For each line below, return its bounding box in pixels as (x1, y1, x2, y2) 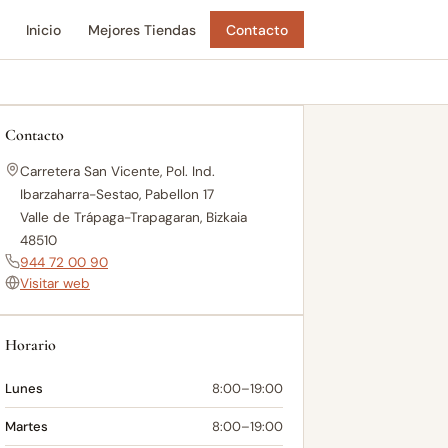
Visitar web (20, 275, 90, 292)
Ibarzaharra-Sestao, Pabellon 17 (20, 186, 214, 203)
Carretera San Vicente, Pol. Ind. (20, 163, 215, 180)
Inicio (26, 20, 62, 39)
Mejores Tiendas (88, 20, 197, 39)
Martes (5, 418, 48, 435)
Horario (5, 335, 56, 355)
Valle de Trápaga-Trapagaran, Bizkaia (20, 209, 247, 226)
